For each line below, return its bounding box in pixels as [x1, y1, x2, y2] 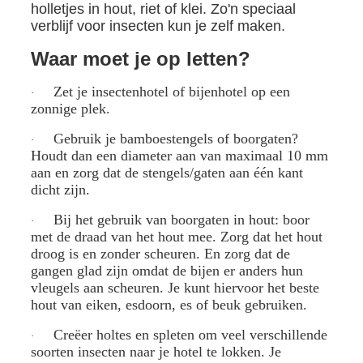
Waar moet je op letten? [30, 48, 250, 70]
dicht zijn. [30, 181, 90, 198]
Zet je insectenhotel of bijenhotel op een [53, 83, 290, 100]
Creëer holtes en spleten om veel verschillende [53, 327, 327, 343]
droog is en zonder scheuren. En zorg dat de [30, 246, 290, 262]
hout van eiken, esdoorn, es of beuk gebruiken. [30, 297, 307, 313]
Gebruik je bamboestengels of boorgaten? [53, 130, 298, 147]
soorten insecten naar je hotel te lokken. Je [30, 344, 281, 360]
